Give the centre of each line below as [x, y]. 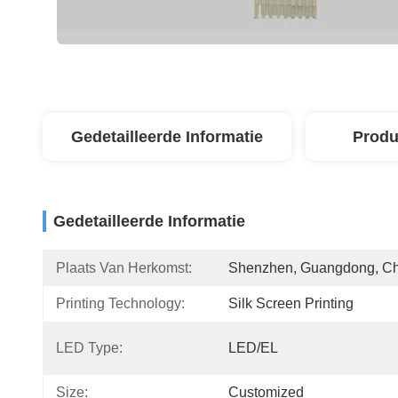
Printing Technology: [120, 303]
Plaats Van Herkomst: [124, 268]
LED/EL [253, 348]
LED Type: [89, 348]
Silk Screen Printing [291, 303]
